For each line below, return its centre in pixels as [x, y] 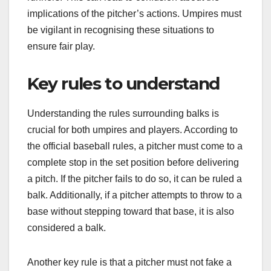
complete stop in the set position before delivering [133, 162]
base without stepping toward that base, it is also [131, 211]
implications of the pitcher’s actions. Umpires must [134, 13]
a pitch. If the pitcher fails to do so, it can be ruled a [135, 178]
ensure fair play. [61, 46]
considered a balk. [67, 227]
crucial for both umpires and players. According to [132, 129]
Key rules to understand [123, 83]
